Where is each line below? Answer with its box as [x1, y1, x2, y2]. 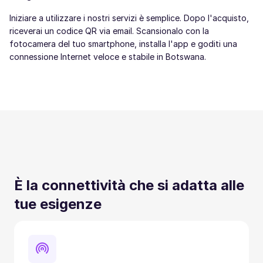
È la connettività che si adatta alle [14, 177, 244, 194]
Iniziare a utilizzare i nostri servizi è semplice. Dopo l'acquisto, [9, 13, 249, 23]
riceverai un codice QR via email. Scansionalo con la [9, 26, 209, 36]
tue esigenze [14, 195, 102, 213]
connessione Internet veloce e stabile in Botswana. [9, 52, 206, 62]
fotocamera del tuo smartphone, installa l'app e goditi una [9, 39, 237, 49]
